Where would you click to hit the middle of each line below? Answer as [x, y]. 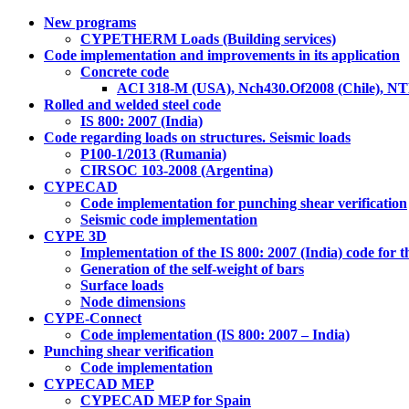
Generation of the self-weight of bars [192, 269]
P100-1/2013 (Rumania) [153, 154]
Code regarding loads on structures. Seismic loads [197, 137]
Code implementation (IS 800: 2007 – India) [215, 335]
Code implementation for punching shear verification [244, 203]
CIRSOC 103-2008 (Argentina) [177, 170]
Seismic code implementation [169, 220]
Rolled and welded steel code [132, 105]
